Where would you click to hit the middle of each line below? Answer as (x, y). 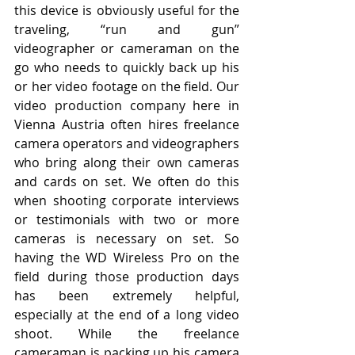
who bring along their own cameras (127, 162)
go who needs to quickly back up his (127, 67)
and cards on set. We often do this (127, 181)
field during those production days (127, 276)
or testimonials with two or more (127, 219)
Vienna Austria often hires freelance (127, 124)
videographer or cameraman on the (127, 48)
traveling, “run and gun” (127, 29)
